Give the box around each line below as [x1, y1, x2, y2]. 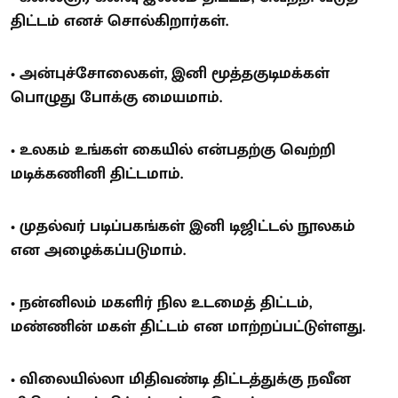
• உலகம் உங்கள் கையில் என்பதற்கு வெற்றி [11, 136, 336, 163]
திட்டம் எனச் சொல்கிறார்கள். [11, 7, 228, 35]
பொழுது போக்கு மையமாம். [11, 84, 222, 111]
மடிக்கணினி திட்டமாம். [11, 160, 183, 187]
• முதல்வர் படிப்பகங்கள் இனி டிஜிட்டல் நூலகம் [11, 212, 355, 240]
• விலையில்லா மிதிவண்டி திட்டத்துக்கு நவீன [11, 365, 351, 393]
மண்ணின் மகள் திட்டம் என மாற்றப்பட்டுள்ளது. [11, 313, 365, 340]
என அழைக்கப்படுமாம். [11, 236, 186, 264]
